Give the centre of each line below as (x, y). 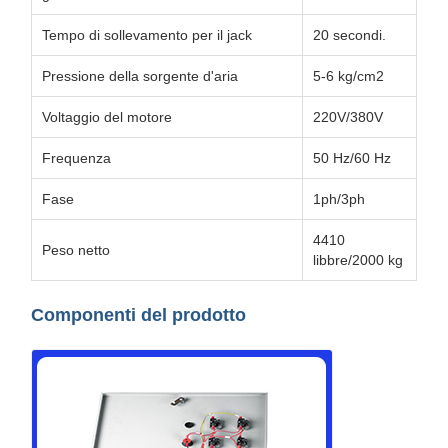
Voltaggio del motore (107, 117)
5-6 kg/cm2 (348, 76)
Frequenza (76, 158)
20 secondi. (349, 35)
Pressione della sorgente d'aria (140, 76)
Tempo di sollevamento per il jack (147, 35)
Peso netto (76, 250)
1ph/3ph (339, 199)
